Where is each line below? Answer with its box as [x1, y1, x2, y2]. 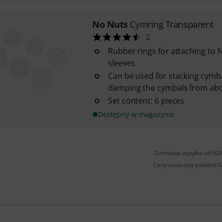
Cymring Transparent [130, 18, 214, 30]
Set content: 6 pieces [108, 95, 185, 106]
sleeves [108, 57, 135, 68]
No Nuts [92, 18, 128, 30]
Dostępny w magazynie [98, 110, 174, 119]
